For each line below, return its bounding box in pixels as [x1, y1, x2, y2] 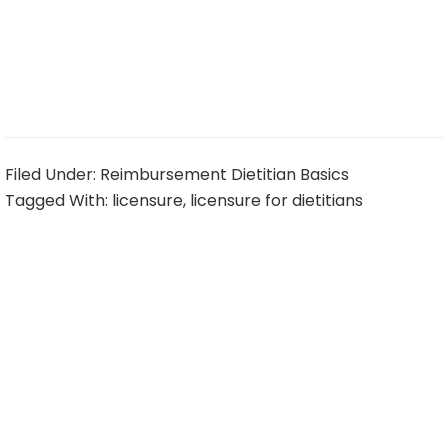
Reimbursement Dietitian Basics [100, 162, 349, 186]
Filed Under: [5, 162, 100, 186]
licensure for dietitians [190, 188, 363, 212]
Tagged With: [5, 188, 112, 212]
